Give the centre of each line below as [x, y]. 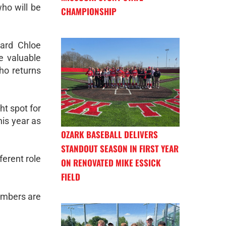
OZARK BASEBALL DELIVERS [109, 134]
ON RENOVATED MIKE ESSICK [111, 162]
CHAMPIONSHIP [89, 11]
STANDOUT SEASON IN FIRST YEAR [120, 148]
